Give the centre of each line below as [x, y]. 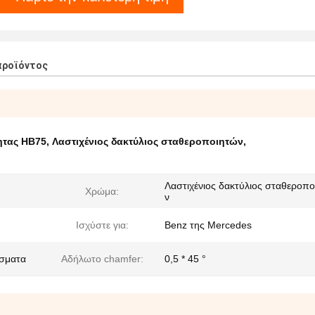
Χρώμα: [102, 191]
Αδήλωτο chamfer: [102, 259]
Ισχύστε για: [102, 225]
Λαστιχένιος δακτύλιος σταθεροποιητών [148, 141]
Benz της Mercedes [208, 225]
